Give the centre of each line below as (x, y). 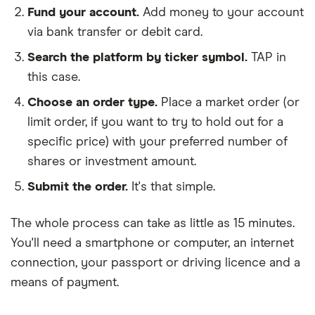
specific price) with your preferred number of (157, 142)
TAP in (269, 58)
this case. (54, 77)
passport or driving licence (188, 263)
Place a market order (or (230, 103)
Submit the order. (78, 187)
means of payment (64, 283)
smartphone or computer (156, 243)
